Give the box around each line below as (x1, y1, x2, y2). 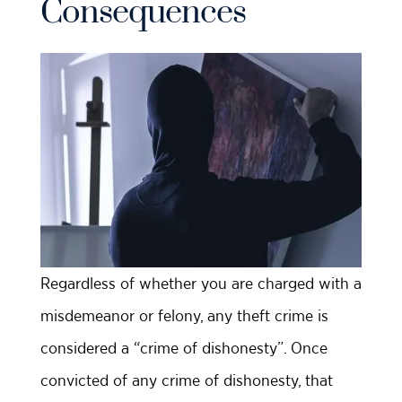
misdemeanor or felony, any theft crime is (40, 306, 328, 326)
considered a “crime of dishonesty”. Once (40, 338, 328, 358)
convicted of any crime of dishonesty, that (40, 371, 333, 390)
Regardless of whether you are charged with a (40, 274, 362, 293)
